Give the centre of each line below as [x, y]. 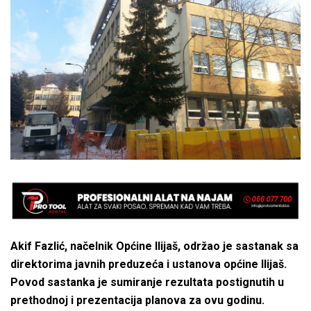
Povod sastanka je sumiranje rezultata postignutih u [147, 282]
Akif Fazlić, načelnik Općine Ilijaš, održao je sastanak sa [154, 246]
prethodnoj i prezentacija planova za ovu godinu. [137, 300]
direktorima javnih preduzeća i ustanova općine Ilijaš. [149, 264]
